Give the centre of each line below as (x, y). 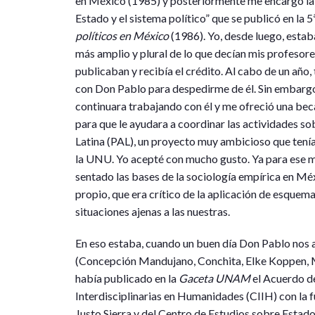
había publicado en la (127, 278)
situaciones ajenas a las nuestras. (153, 211)
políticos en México (122, 35)
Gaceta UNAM (214, 278)
